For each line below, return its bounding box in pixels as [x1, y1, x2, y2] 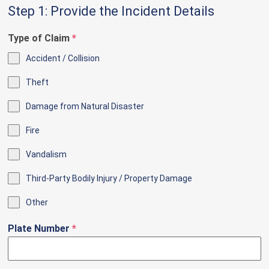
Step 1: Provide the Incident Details [8, 4, 215, 19]
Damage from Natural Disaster [26, 101, 145, 112]
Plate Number [8, 223, 73, 235]
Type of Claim [8, 32, 73, 44]
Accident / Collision [26, 53, 100, 64]
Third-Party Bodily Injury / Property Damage [26, 174, 193, 184]
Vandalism [26, 150, 67, 160]
